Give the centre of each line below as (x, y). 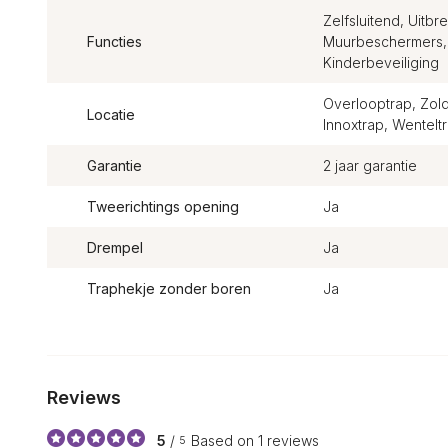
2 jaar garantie (369, 165)
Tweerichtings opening (163, 206)
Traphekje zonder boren (169, 288)
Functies (114, 41)
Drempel (115, 247)
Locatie (111, 114)
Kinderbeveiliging (380, 62)
